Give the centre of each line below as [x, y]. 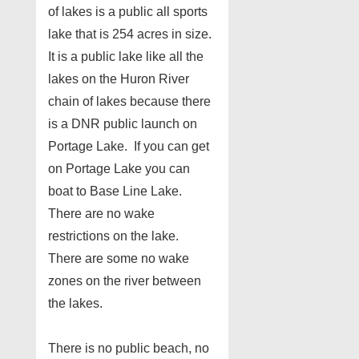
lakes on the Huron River [119, 79]
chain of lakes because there [129, 101]
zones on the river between [125, 280]
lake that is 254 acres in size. [131, 34]
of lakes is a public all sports [128, 11]
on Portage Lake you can [119, 168]
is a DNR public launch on [123, 123]
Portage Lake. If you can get [129, 146]
